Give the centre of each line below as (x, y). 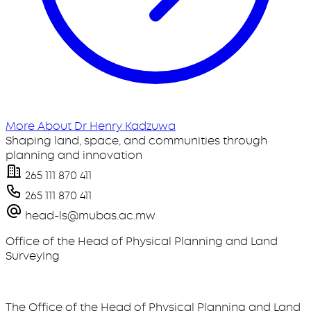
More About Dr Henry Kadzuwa (91, 126)
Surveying (33, 256)
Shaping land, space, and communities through (136, 141)
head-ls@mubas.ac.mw (89, 216)
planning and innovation (74, 155)
